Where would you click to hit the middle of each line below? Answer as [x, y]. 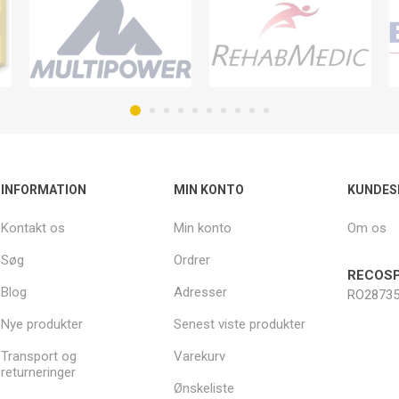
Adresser [201, 292]
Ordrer [192, 260]
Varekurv [200, 356]
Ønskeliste [204, 388]
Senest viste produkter [240, 324]
